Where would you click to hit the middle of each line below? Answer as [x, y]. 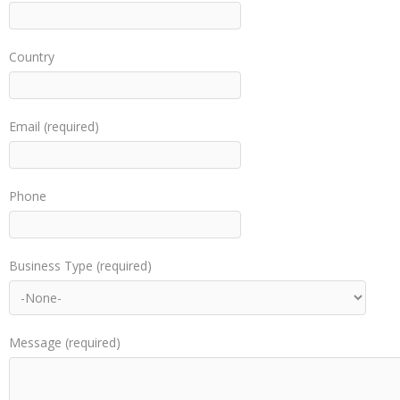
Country [32, 57]
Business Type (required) [80, 266]
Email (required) [54, 126]
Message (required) [65, 342]
